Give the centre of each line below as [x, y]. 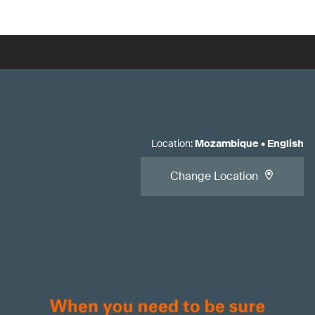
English [285, 143]
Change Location [214, 176]
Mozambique [227, 143]
